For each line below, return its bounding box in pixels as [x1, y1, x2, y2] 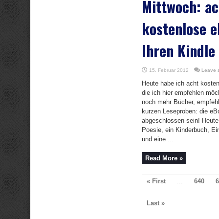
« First [147, 177, 166, 185]
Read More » [145, 154, 183, 162]
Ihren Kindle [142, 40, 215, 62]
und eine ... [142, 135, 174, 143]
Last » [147, 199, 165, 207]
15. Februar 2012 [149, 67, 189, 73]
